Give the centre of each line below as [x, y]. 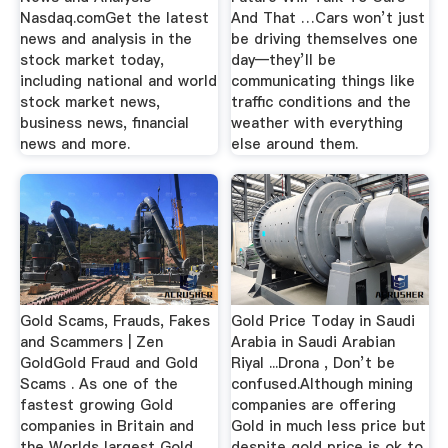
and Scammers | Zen [91, 341]
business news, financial [104, 122]
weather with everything [317, 122]
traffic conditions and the [321, 101]
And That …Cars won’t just [328, 17]
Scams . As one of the [98, 383]
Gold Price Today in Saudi [323, 320]
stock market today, [91, 59]
